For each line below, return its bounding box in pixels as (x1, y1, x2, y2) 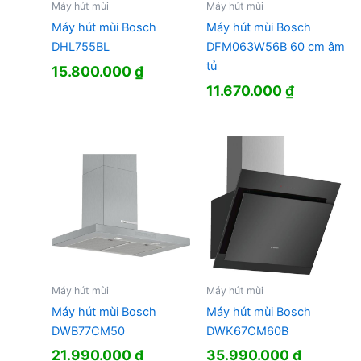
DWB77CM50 (51, 323, 125, 338)
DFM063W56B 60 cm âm (205, 39, 345, 55)
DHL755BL (51, 39, 110, 55)
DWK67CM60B (205, 323, 288, 338)
